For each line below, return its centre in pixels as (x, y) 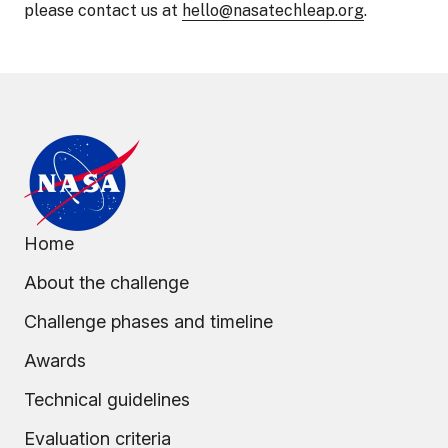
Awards (55, 360)
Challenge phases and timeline (148, 321)
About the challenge (106, 282)
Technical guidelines (107, 399)
